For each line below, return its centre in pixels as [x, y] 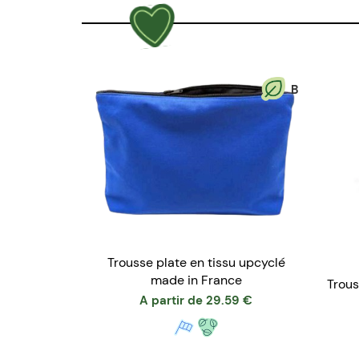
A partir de [171, 300]
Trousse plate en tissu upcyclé [196, 262]
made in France [196, 280]
